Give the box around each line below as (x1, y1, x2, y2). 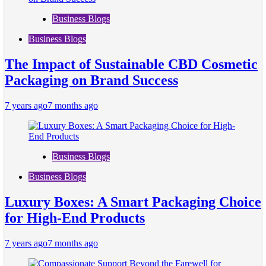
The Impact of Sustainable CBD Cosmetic (5, 56, 258, 72)
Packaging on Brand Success (5, 72, 178, 88)
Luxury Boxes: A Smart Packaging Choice (5, 194, 261, 210)
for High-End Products (5, 210, 145, 226)
